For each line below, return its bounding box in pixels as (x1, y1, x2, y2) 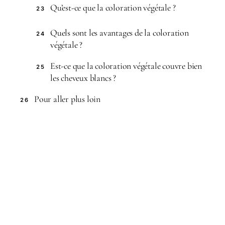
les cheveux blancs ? (50, 72, 117, 83)
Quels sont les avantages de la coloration (50, 27, 189, 38)
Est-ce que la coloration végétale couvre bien (50, 60, 202, 71)
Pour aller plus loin (34, 93, 100, 104)
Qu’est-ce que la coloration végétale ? (50, 2, 176, 13)
